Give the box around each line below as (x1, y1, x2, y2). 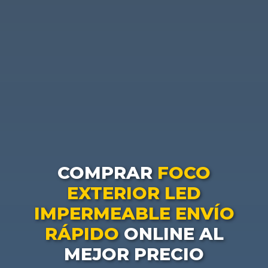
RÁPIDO (44, 223, 119, 245)
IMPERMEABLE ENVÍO (33, 203, 234, 224)
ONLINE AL (118, 223, 224, 245)
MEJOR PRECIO (64, 243, 204, 265)
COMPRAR (57, 162, 157, 184)
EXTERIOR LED (67, 182, 201, 204)
